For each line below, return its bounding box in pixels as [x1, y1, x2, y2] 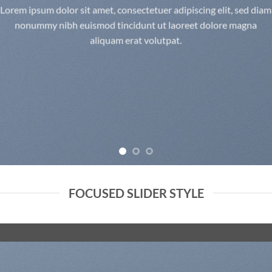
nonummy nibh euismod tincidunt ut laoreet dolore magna [15, 19, 257, 31]
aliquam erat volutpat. [90, 34, 182, 46]
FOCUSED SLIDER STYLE [68, 186, 204, 200]
